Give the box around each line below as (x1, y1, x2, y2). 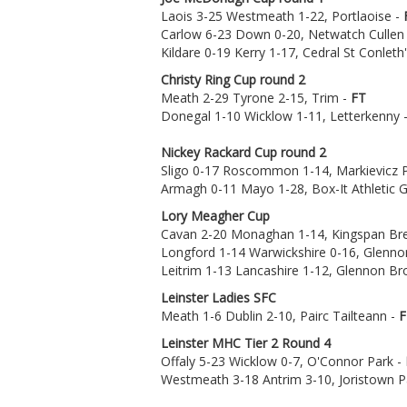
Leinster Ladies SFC (161, 288, 276, 306)
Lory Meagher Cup (161, 206, 270, 224)
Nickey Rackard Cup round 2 (161, 143, 326, 161)
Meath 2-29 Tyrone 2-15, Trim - (161, 88, 351, 106)
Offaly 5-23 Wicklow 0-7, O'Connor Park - (161, 352, 405, 370)
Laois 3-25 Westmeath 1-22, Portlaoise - (161, 6, 403, 25)
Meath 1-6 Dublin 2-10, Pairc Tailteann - (161, 306, 399, 324)
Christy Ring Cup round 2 (161, 70, 305, 88)
